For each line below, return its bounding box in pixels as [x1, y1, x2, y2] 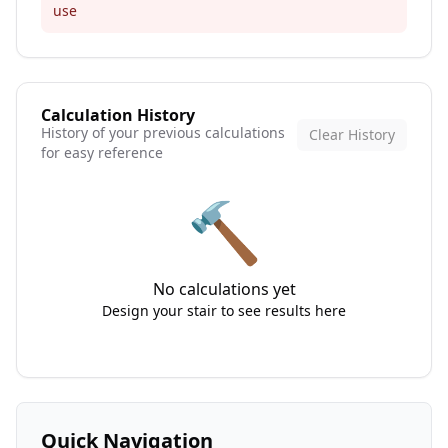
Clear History [309, 125, 395, 144]
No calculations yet [152, 278, 296, 300]
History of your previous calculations [41, 123, 285, 142]
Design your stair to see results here [102, 301, 346, 320]
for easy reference [41, 143, 163, 162]
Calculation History [41, 104, 195, 126]
